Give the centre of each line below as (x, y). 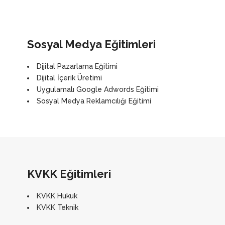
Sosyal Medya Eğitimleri (91, 44)
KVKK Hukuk (57, 196)
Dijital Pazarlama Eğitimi (77, 66)
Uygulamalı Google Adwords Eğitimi (98, 89)
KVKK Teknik (58, 207)
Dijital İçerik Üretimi (69, 78)
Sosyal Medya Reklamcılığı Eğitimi (94, 101)
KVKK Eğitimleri (69, 174)
